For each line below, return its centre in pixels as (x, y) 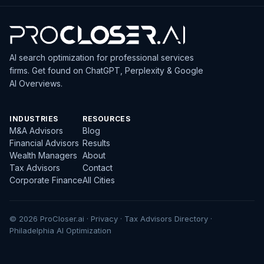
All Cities (99, 180)
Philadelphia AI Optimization (60, 230)
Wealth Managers (43, 155)
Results (96, 143)
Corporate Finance (46, 180)
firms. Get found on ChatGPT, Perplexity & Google (106, 70)
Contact (98, 168)
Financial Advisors (44, 143)
